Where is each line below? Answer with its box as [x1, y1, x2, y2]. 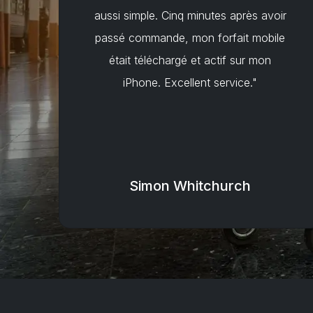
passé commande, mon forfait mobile [95, 31, 285, 45]
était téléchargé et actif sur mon [109, 53, 271, 67]
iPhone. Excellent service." [123, 75, 257, 89]
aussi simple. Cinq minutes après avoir [94, 8, 286, 22]
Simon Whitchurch [129, 177, 251, 194]
